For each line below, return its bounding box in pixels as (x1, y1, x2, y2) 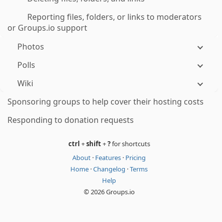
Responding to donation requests (7, 114, 134, 125)
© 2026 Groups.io (83, 187, 135, 196)
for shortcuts (110, 139, 150, 148)
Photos (17, 41, 44, 52)
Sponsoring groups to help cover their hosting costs (7, 96, 204, 107)
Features (95, 153, 122, 162)
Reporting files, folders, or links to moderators (27, 11, 202, 22)
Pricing (125, 153, 146, 162)
